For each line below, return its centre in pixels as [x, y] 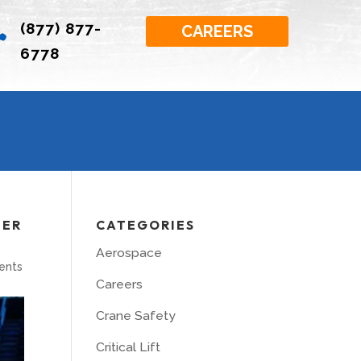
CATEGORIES [146, 225]
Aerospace [129, 253]
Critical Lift [129, 346]
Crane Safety [136, 315]
